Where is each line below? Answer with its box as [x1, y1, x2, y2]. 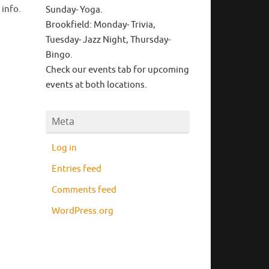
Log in [52, 142, 77, 154]
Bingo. [46, 49, 73, 61]
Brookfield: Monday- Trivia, [46, 19, 156, 31]
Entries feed [52, 163, 101, 175]
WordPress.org [52, 205, 113, 217]
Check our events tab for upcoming [46, 64, 189, 76]
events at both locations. [46, 79, 147, 91]
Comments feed [52, 184, 116, 196]
